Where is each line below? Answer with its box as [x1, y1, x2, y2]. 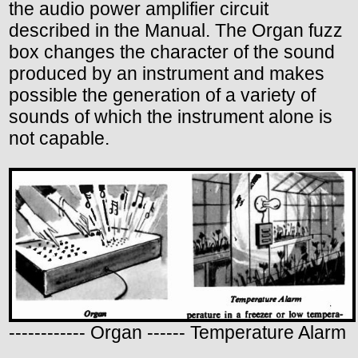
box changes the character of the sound [9, 42, 335, 63]
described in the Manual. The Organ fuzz [9, 20, 343, 42]
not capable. [9, 128, 109, 149]
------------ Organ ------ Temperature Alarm [9, 322, 346, 344]
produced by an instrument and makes [9, 63, 324, 85]
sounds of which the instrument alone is [9, 106, 332, 128]
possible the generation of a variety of [9, 85, 316, 106]
